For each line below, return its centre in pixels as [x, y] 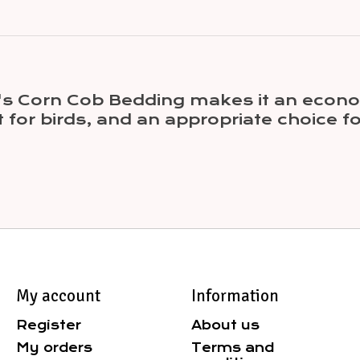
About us [225, 325]
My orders [54, 347]
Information [235, 296]
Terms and [232, 347]
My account [58, 296]
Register [48, 325]
